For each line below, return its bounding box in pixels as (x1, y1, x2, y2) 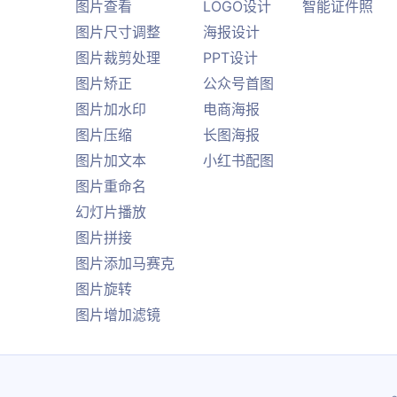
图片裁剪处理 (75, 48, 160, 66)
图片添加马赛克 (75, 253, 175, 272)
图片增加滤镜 (75, 305, 160, 323)
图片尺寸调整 (75, 22, 160, 41)
